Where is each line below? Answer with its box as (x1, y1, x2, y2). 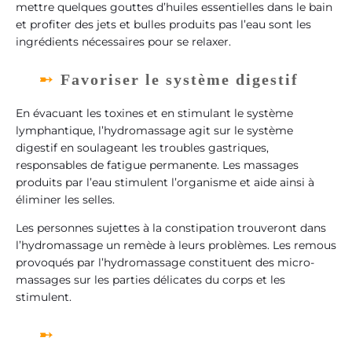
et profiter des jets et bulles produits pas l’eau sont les (16, 17, 311, 32)
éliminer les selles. (16, 192, 115, 207)
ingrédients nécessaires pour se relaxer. (16, 35, 231, 49)
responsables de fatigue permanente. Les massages (16, 157, 299, 172)
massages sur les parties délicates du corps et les (16, 273, 285, 288)
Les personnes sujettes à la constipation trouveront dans (16, 221, 326, 236)
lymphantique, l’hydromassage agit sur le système (16, 123, 293, 137)
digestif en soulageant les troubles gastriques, (16, 140, 269, 155)
